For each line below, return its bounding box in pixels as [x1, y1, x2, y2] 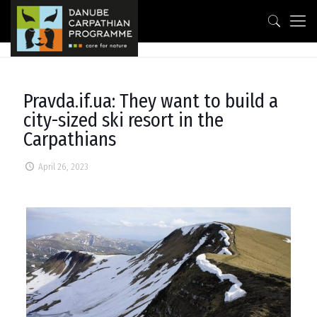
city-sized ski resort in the [23, 109, 224, 132]
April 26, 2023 [38, 161, 89, 172]
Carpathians [23, 128, 116, 151]
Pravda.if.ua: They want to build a [23, 90, 278, 113]
